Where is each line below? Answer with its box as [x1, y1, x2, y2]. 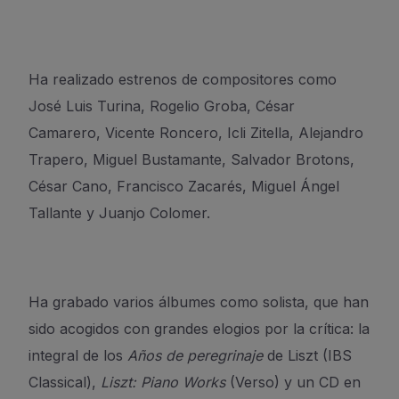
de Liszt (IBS [267, 346, 352, 364]
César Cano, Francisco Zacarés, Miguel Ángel [28, 177, 339, 195]
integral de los [28, 346, 127, 364]
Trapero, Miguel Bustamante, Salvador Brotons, [28, 151, 354, 168]
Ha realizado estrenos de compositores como [28, 70, 337, 88]
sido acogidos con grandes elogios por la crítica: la [28, 320, 370, 338]
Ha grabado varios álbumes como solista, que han [28, 293, 369, 311]
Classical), [28, 373, 101, 391]
